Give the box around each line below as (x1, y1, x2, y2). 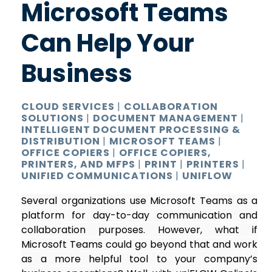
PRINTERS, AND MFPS (21, 157, 138, 171)
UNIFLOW (182, 168, 233, 183)
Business (21, 56, 133, 90)
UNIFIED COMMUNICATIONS (21, 168, 176, 183)
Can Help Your (21, 25, 195, 60)
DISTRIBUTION (21, 134, 103, 148)
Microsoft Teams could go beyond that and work (21, 237, 258, 251)
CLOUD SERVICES (21, 99, 118, 114)
